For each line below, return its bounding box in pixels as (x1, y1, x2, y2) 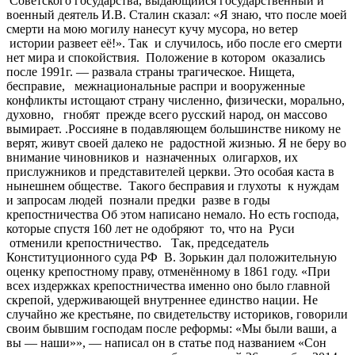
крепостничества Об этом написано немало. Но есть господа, (6, 207, 339, 221)
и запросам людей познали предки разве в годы (6, 193, 270, 207)
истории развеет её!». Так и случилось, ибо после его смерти (6, 36, 342, 50)
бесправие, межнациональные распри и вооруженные (6, 78, 305, 93)
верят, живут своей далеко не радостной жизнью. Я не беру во (6, 136, 346, 150)
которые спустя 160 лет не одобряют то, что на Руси (6, 221, 295, 235)
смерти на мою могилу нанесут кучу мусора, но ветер (6, 21, 298, 36)
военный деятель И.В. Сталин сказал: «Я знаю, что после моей (6, 7, 347, 21)
